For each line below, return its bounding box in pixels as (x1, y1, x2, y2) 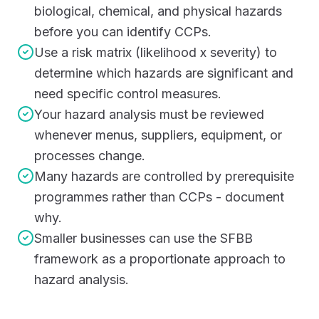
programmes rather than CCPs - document (34, 189, 284, 204)
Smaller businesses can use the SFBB (34, 231, 253, 246)
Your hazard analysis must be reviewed (34, 107, 264, 122)
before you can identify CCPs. (34, 24, 211, 39)
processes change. (34, 148, 145, 163)
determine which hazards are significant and (34, 66, 293, 80)
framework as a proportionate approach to (34, 251, 286, 266)
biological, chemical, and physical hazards (34, 4, 282, 19)
